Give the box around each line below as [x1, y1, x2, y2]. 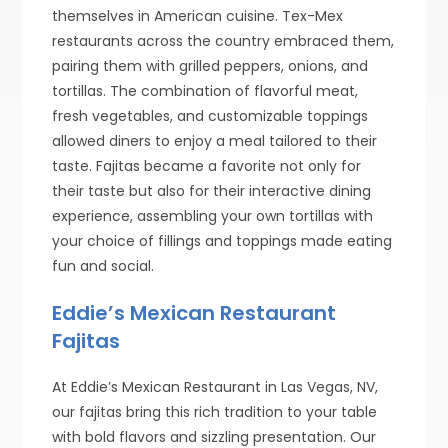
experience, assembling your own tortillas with [52, 205, 374, 226]
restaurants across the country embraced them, [52, 30, 395, 51]
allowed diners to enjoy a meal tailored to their [52, 130, 378, 151]
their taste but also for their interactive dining [52, 180, 372, 201]
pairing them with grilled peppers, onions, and [52, 55, 369, 76]
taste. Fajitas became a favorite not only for [52, 155, 362, 176]
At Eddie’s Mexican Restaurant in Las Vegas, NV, [52, 376, 379, 397]
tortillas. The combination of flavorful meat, [52, 80, 359, 101]
